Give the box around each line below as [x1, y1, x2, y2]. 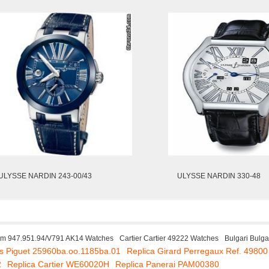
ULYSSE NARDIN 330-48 [177, 172, 261, 180]
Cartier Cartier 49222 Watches [119, 234, 219, 243]
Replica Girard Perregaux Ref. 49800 [127, 246, 268, 256]
